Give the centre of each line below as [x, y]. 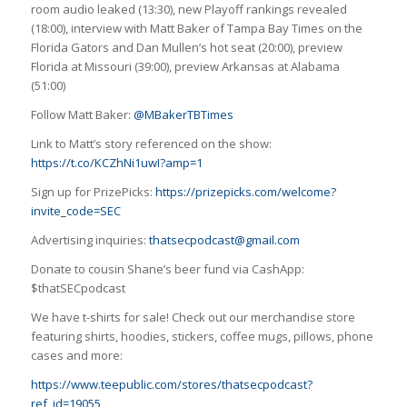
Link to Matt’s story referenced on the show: [151, 143]
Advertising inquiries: [89, 239]
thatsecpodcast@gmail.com [224, 239]
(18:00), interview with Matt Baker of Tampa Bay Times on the [196, 28]
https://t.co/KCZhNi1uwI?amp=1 [116, 162]
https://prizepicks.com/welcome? [245, 191]
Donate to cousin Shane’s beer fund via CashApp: [167, 268]
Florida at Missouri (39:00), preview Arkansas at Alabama [185, 66]
